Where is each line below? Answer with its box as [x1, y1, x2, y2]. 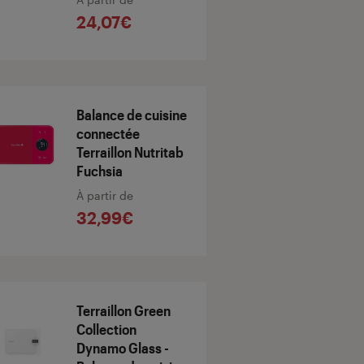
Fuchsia [76, 162, 123, 180]
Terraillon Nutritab [76, 143, 184, 162]
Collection [76, 320, 136, 339]
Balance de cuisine [76, 106, 187, 124]
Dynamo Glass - [76, 339, 169, 357]
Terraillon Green [76, 301, 171, 320]
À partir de [76, 188, 133, 203]
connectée [76, 124, 140, 143]
